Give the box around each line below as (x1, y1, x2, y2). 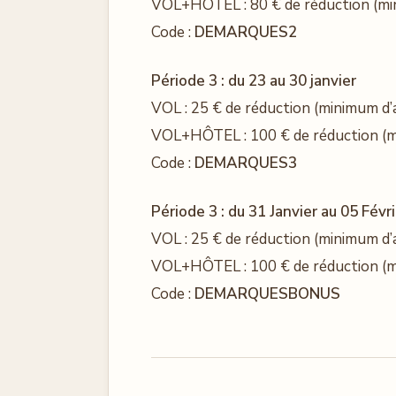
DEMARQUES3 (194, 153, 297, 173)
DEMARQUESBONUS (194, 284, 340, 304)
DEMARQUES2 (194, 22, 297, 42)
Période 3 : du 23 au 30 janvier (151, 71, 356, 91)
